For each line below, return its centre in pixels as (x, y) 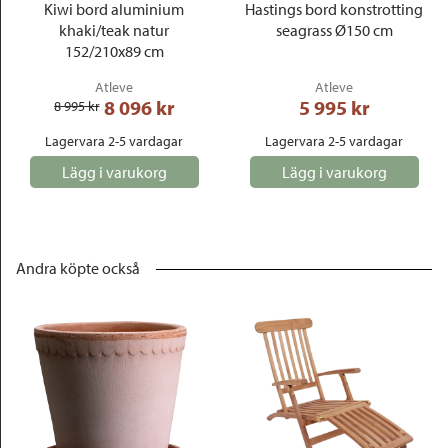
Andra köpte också (78, 268)
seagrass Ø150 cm (334, 30)
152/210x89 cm (114, 51)
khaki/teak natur (114, 30)
